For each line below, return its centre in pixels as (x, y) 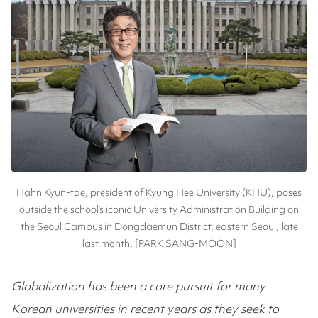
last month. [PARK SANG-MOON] (159, 244)
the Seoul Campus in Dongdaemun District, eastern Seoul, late (159, 227)
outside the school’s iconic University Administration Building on (159, 210)
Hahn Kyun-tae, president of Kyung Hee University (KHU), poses (159, 193)
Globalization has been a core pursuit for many (138, 286)
